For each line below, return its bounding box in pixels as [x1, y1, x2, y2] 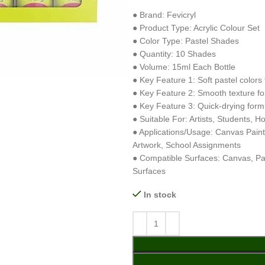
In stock [144, 190, 176, 199]
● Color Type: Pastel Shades [132, 36, 239, 46]
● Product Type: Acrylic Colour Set [132, 23, 260, 33]
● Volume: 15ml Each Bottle [132, 62, 235, 72]
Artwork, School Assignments [132, 140, 241, 150]
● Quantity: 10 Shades [132, 49, 216, 59]
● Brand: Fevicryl [132, 10, 196, 20]
